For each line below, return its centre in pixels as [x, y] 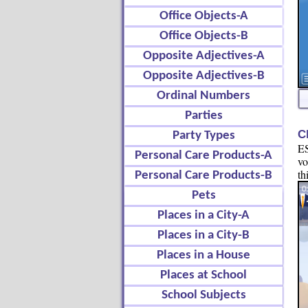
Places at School [203, 275]
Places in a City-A [203, 216]
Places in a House [203, 255]
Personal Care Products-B [203, 176]
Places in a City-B [203, 235]
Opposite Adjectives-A [203, 56]
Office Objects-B [203, 36]
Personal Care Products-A [203, 156]
